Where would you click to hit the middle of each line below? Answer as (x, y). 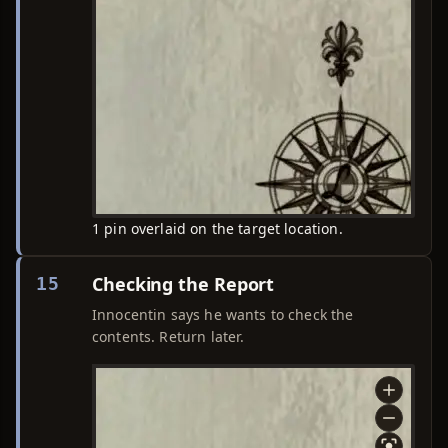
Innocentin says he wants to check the (223, 314)
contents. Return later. (168, 336)
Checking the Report (183, 284)
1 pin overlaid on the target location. (217, 228)
